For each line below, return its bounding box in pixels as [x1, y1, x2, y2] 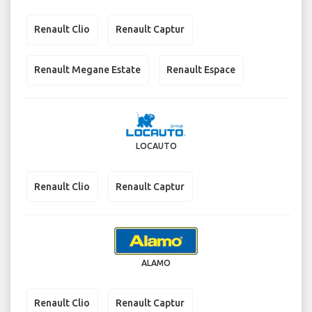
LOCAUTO [135, 141, 177, 151]
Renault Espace [166, 64, 235, 76]
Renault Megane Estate [34, 64, 141, 76]
